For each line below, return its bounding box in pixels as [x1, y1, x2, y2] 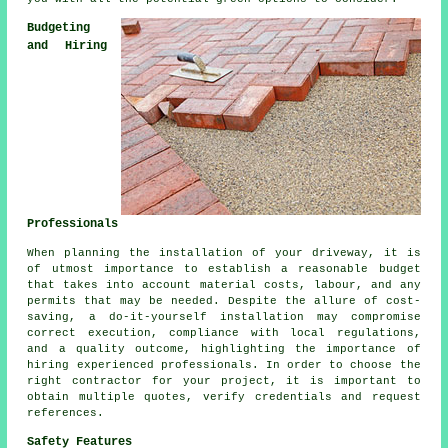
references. [27, 407, 105, 420]
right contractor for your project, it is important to [27, 375, 421, 388]
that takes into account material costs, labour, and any [27, 279, 421, 292]
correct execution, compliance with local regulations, [27, 327, 421, 340]
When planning [27, 247, 130, 260]
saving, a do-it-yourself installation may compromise [27, 311, 421, 324]
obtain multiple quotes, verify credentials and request [27, 391, 421, 404]
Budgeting [27, 21, 91, 36]
